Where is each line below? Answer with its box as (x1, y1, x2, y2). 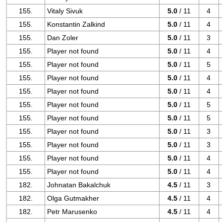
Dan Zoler (47, 34, 79, 42)
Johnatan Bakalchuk (47, 181, 111, 189)
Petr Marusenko (47, 208, 98, 216)
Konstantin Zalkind (47, 20, 106, 28)
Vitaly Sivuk (47, 7, 83, 15)
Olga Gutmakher (47, 194, 100, 202)
